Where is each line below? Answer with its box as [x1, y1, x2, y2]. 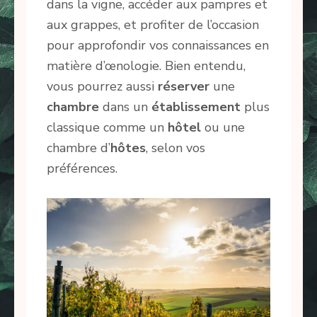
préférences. [47, 159, 117, 177]
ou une [201, 118, 245, 136]
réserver [158, 77, 209, 95]
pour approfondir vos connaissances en [47, 36, 269, 54]
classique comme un [47, 118, 168, 136]
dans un [99, 98, 151, 115]
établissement [151, 98, 241, 115]
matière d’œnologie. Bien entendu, [47, 57, 246, 74]
